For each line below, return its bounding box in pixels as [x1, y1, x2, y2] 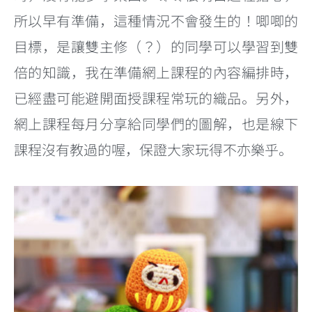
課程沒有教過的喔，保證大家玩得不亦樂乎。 [14, 139, 292, 159]
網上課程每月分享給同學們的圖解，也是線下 [14, 113, 298, 134]
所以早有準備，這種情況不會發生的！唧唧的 [14, 10, 298, 31]
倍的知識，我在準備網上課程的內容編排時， [14, 61, 298, 82]
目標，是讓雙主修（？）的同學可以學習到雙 [14, 36, 298, 56]
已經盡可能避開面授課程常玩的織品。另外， [14, 87, 298, 108]
